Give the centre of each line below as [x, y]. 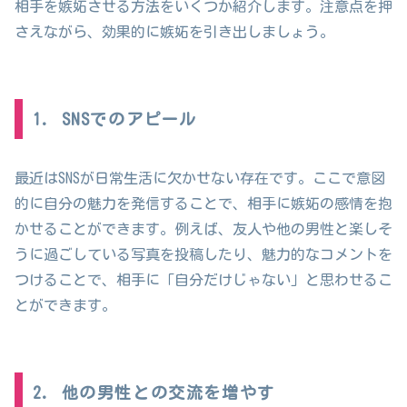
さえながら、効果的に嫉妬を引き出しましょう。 [174, 32]
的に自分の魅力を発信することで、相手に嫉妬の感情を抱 [203, 204]
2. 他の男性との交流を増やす [154, 392]
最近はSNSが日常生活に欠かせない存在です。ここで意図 [200, 179]
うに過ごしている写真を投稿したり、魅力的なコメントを [203, 255]
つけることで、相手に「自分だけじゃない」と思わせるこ [203, 280]
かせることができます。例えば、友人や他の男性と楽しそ [203, 229]
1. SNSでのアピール [114, 119]
